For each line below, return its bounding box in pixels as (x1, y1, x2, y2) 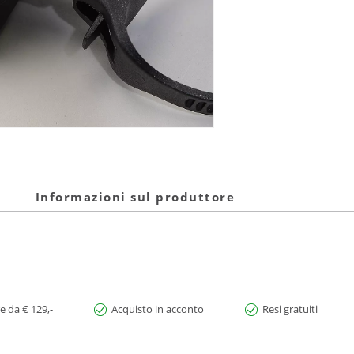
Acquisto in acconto (111, 302, 204, 317)
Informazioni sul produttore (35, 189, 235, 205)
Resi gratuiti (262, 302, 318, 317)
